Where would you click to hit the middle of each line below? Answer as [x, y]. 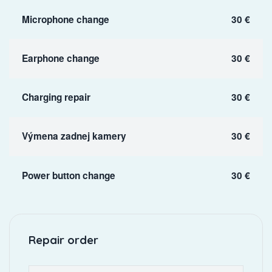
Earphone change [60, 58]
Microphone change [65, 19]
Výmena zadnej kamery [74, 136]
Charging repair [56, 97]
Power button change [68, 175]
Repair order [63, 240]
